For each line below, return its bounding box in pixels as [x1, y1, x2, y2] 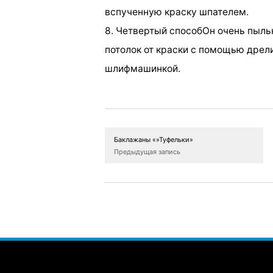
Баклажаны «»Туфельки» [114, 135, 193, 144]
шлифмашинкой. [105, 62, 180, 74]
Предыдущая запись [114, 147, 180, 157]
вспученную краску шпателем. [105, 5, 249, 18]
